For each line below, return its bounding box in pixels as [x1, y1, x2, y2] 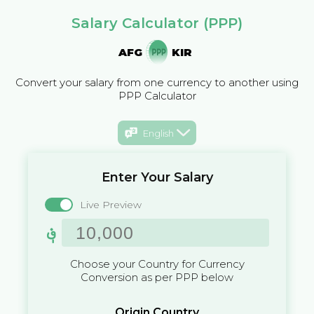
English [142, 127, 174, 139]
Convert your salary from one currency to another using [15, 76, 299, 89]
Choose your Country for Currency [69, 257, 245, 271]
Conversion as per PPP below [81, 271, 233, 285]
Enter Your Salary [101, 170, 213, 186]
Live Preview [80, 198, 142, 212]
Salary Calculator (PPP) [71, 15, 243, 32]
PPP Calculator [118, 89, 196, 102]
